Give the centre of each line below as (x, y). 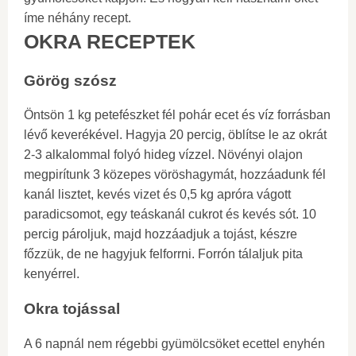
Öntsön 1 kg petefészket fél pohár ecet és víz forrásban (177, 115)
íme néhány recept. (77, 18)
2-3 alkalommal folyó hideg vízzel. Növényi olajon (163, 155)
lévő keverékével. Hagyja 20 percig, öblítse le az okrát (175, 135)
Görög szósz (70, 80)
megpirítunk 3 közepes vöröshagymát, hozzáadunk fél (175, 175)
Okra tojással (72, 309)
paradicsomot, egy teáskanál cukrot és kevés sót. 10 (170, 215)
